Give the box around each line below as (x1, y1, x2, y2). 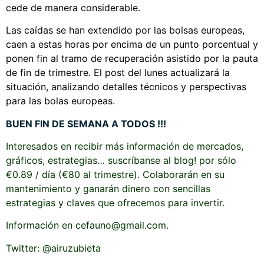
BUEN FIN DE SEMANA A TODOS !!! (6, 117, 166, 130)
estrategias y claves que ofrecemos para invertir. (6, 197, 225, 209)
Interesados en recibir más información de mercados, (6, 140, 243, 153)
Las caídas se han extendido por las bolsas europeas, (6, 24, 245, 37)
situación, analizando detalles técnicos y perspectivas (6, 81, 246, 93)
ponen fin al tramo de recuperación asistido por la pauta (6, 52, 258, 65)
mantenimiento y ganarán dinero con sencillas (6, 183, 210, 195)
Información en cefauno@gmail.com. (6, 219, 169, 232)
